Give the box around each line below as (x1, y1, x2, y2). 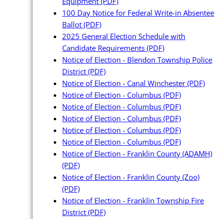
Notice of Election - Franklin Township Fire (62, 196, 204, 206)
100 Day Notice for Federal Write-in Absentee (62, 8, 215, 18)
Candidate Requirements (62, 43, 147, 53)
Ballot (62, 20, 84, 30)
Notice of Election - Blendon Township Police (62, 55, 213, 65)
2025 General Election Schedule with (62, 31, 186, 42)
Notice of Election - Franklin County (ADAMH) (62, 149, 213, 159)
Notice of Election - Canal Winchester (62, 78, 188, 88)
